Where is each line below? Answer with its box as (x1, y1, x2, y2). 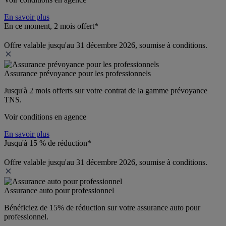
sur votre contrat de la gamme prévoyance (75, 86, 207, 95)
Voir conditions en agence (4, 112, 86, 121)
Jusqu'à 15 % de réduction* (4, 138, 91, 147)
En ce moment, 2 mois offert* (4, 21, 98, 30)
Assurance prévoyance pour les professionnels (4, 69, 151, 78)
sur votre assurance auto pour (105, 203, 200, 212)
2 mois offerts (29, 86, 75, 95)
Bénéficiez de (4, 203, 49, 212)
